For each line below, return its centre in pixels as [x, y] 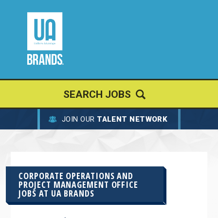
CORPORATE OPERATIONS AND [76, 175]
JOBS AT [35, 193]
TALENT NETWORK [132, 119]
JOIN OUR [79, 119]
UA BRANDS [73, 193]
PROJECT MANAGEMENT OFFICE [78, 184]
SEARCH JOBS [97, 94]
